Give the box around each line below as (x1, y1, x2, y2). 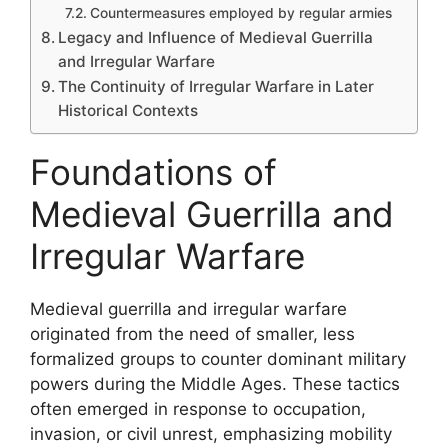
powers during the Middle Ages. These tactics (30, 373, 400, 394)
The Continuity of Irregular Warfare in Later (58, 76, 375, 96)
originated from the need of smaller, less (30, 323, 355, 344)
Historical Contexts (58, 100, 199, 120)
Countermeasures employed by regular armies (89, 4, 392, 21)
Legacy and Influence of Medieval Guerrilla (58, 27, 374, 47)
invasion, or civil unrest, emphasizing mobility (30, 423, 392, 444)
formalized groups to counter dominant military (30, 348, 406, 369)
